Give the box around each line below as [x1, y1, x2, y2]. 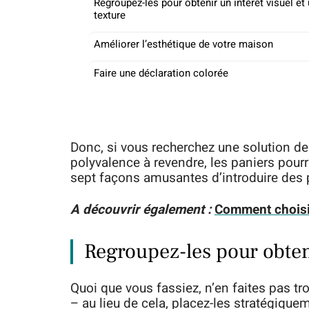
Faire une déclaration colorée [94, 66, 228, 81]
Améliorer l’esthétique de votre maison [94, 37, 273, 52]
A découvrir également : [70, 200, 211, 219]
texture [94, 8, 126, 23]
